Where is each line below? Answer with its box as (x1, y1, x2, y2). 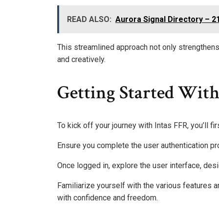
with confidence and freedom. (57, 193, 158, 203)
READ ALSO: (67, 14, 111, 24)
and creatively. (57, 54, 106, 64)
